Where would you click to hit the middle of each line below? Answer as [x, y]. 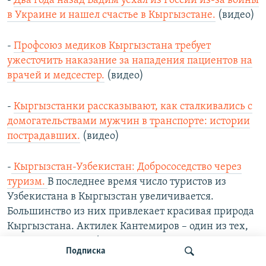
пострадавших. [44, 137]
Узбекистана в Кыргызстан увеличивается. [110, 197]
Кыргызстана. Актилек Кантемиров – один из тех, [128, 227]
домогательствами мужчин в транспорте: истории [129, 122]
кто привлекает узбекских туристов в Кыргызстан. [129, 242]
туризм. [27, 182]
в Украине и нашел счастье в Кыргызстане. [111, 15]
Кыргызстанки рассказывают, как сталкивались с [133, 107]
